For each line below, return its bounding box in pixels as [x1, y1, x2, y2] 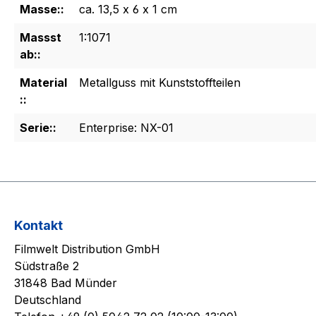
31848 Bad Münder [14, 276, 117, 291]
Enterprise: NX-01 [79, 121, 174, 135]
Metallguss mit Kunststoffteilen [79, 75, 241, 90]
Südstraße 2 [14, 259, 79, 274]
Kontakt [14, 218, 63, 233]
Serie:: [20, 121, 56, 135]
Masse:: [20, 2, 64, 16]
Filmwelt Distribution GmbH [14, 242, 160, 257]
